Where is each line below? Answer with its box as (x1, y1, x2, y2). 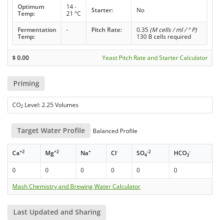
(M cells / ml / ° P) (149, 25, 197, 34)
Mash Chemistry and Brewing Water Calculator (12, 182, 141, 191)
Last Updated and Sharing (13, 207, 101, 217)
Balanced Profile (91, 127, 138, 136)
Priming (13, 78, 39, 88)
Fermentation (17, 25, 56, 34)
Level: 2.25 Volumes (23, 100, 79, 109)
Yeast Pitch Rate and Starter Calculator (102, 53, 208, 62)
